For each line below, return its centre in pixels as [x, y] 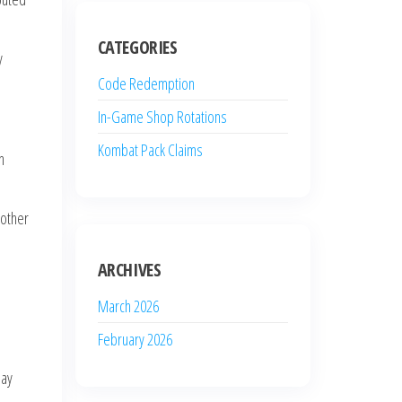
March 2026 [128, 306]
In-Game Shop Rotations [162, 117]
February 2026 [135, 339]
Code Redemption [146, 83]
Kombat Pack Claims [150, 150]
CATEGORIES [137, 47]
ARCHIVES [129, 270]
